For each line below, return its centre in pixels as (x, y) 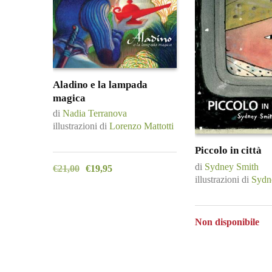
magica (69, 98)
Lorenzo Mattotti (141, 126)
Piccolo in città (228, 150)
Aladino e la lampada (100, 84)
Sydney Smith (232, 167)
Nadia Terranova (95, 114)
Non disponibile (227, 222)
